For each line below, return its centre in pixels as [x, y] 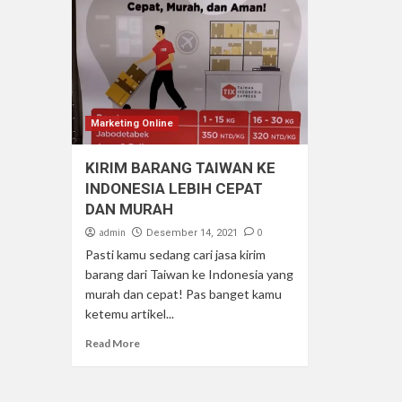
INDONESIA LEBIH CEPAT [174, 188]
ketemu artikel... [129, 314]
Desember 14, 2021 [192, 233]
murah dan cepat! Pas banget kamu [183, 294]
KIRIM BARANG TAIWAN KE [180, 168]
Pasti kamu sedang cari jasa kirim [175, 254]
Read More [112, 343]
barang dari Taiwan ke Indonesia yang [189, 274]
